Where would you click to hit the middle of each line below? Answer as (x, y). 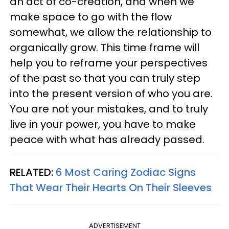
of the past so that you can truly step (105, 78)
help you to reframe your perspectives (109, 63)
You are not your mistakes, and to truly (109, 109)
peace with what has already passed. (107, 139)
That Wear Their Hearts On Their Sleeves (111, 187)
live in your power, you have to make (103, 124)
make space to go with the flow (91, 17)
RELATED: (33, 172)
